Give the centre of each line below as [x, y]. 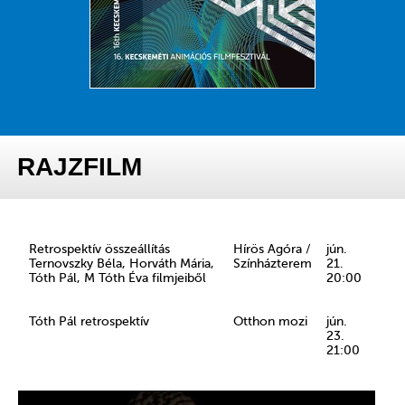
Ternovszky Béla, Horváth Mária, [122, 264]
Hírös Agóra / [272, 250]
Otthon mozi [270, 322]
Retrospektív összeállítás [99, 250]
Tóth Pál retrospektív [89, 322]
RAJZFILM [80, 167]
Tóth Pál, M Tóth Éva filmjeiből [118, 278]
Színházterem [273, 264]
